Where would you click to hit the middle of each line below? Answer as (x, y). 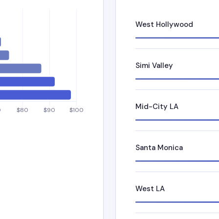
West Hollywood (164, 24)
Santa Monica (159, 147)
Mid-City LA (157, 106)
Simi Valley (154, 65)
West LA (150, 188)
